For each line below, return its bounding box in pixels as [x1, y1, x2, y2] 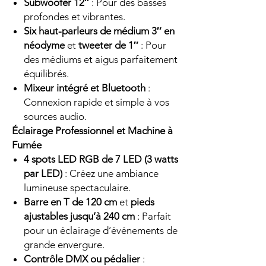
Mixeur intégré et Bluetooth [24, 82, 145, 94]
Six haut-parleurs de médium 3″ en [24, 25, 175, 37]
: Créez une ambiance [62, 167, 159, 179]
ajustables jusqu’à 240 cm [24, 210, 135, 222]
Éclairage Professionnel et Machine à [12, 125, 173, 137]
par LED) [24, 167, 62, 179]
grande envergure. [24, 239, 104, 251]
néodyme [24, 39, 65, 51]
